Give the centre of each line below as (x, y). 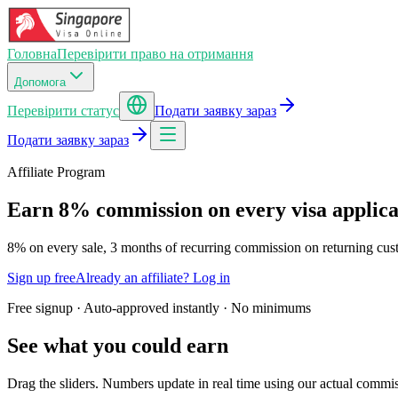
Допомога (40, 82)
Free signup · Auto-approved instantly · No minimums (159, 307)
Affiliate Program (56, 172)
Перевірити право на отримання (155, 54)
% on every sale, (62, 247)
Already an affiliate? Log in (153, 277)
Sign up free (41, 277)
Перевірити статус (63, 111)
